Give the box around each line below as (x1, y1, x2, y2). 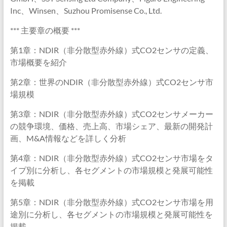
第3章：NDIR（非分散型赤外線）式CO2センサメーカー (10, 109, 213, 119)
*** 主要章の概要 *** (10, 25, 80, 35)
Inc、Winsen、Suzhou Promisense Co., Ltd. (10, 6, 162, 15)
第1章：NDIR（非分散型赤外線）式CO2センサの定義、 (10, 45, 213, 55)
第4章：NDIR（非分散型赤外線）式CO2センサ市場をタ (10, 153, 213, 163)
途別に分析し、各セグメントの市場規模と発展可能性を (10, 209, 213, 219)
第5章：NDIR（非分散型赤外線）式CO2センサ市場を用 (10, 197, 213, 207)
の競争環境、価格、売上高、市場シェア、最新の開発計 (10, 121, 213, 131)
